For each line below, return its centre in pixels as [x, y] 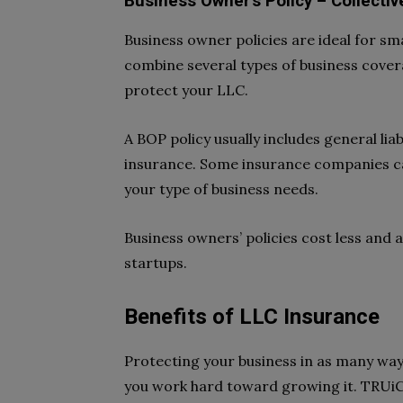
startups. [156, 263]
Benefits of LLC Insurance [252, 317]
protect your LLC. [186, 90]
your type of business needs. [221, 189]
